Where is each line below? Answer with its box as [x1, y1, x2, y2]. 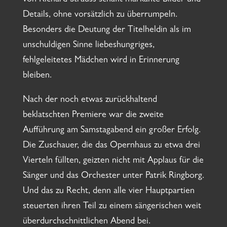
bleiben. [22, 71, 52, 81]
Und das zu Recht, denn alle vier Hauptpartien [22, 187, 195, 197]
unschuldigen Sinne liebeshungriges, [22, 41, 155, 51]
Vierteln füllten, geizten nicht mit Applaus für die [22, 157, 204, 166]
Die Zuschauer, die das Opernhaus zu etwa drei [22, 141, 200, 151]
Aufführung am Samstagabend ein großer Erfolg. [22, 126, 201, 136]
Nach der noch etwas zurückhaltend [22, 96, 157, 105]
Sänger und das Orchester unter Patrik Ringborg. [22, 172, 204, 181]
